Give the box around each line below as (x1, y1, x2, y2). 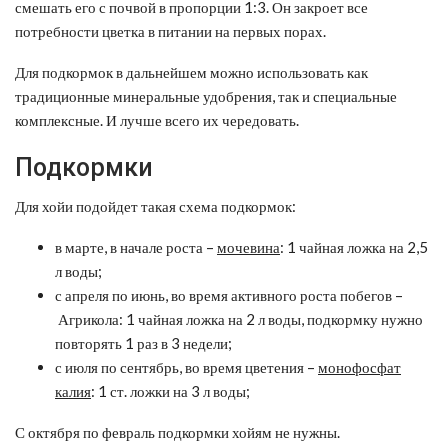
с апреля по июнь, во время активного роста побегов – (55, 285, 403, 304)
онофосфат (328, 357, 401, 376)
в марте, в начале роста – (55, 237, 217, 256)
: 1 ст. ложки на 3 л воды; (91, 381, 250, 400)
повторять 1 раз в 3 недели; (55, 333, 232, 352)
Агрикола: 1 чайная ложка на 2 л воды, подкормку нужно (55, 309, 423, 328)
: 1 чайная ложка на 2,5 (280, 237, 428, 256)
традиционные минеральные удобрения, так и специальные (15, 86, 397, 105)
